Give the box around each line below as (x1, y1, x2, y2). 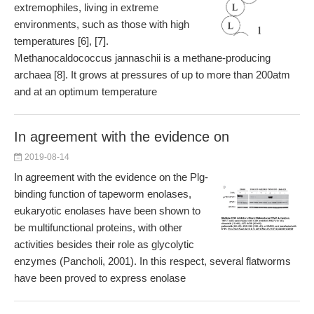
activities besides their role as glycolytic (14, 238, 194, 250)
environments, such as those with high (14, 18, 189, 30)
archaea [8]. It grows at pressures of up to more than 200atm (14, 69, 290, 81)
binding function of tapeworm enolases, (14, 188, 191, 200)
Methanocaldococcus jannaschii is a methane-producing (14, 52, 271, 64)
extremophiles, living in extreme (14, 1, 158, 13)
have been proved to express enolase (14, 272, 186, 284)
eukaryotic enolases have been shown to (14, 205, 200, 217)
